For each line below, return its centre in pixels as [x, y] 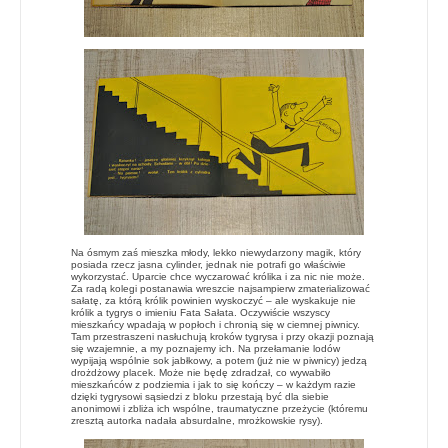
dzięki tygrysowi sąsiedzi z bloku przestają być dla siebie [200, 396]
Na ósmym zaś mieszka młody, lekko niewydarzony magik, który [216, 252]
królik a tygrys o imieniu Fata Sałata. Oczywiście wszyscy [200, 312]
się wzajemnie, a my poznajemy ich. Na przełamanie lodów [205, 348]
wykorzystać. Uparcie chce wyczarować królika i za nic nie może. [218, 276]
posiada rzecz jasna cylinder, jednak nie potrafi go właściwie [208, 264]
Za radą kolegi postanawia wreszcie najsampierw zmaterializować [220, 288]
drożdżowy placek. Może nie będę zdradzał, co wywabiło [201, 372]
